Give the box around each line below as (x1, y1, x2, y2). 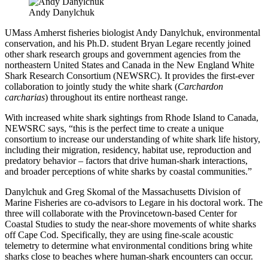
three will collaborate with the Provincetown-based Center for (5, 208, 237, 218)
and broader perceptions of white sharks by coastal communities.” (5, 166, 252, 176)
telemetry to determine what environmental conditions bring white (5, 240, 252, 251)
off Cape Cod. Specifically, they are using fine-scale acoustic (5, 229, 233, 240)
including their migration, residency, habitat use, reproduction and (5, 144, 251, 155)
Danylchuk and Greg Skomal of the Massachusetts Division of (5, 186, 240, 197)
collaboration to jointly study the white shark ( (5, 81, 178, 92)
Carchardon (178, 81, 223, 92)
